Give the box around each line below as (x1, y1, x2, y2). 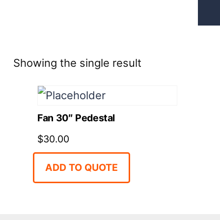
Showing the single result (13, 56, 141, 70)
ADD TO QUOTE (45, 162, 118, 174)
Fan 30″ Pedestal (37, 112, 115, 124)
